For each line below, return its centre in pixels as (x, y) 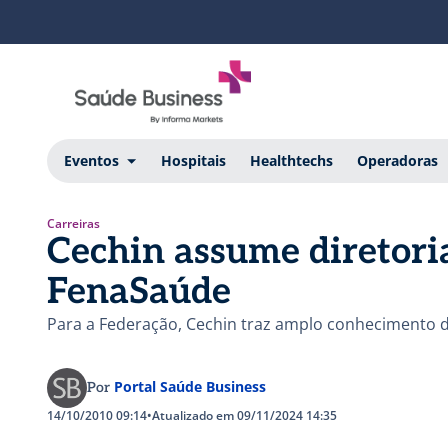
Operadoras (397, 160)
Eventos (91, 160)
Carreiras (73, 223)
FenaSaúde (139, 291)
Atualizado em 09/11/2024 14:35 (244, 415)
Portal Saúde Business (190, 386)
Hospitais (193, 160)
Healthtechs (291, 160)
